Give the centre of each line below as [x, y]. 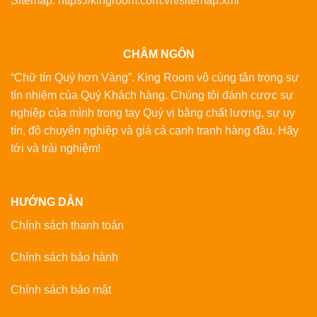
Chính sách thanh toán [67, 225]
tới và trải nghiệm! [56, 148]
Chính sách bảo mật [61, 290]
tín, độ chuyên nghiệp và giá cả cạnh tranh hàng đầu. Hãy [155, 130]
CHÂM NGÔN [158, 54]
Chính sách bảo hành [64, 258]
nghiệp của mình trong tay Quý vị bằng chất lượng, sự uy [153, 113]
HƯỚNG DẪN [47, 202]
